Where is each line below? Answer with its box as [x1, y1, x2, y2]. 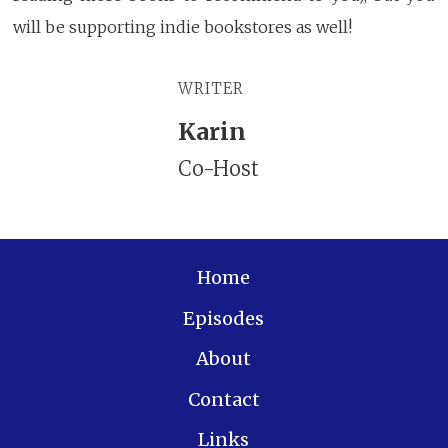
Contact [187, 387, 260, 411]
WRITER [178, 79, 244, 99]
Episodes [183, 306, 265, 330]
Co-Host [178, 156, 260, 183]
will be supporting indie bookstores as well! [13, 17, 353, 38]
